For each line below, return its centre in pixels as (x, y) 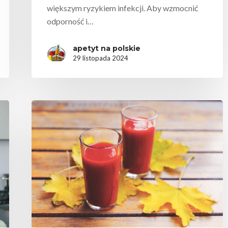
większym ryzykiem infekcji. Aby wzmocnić (122, 8)
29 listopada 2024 (101, 58)
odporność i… (70, 21)
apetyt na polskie (107, 48)
